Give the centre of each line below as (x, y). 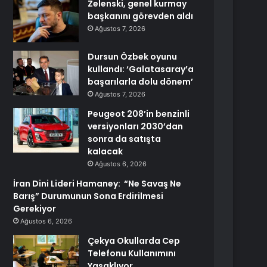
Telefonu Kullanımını (132, 253)
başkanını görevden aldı (141, 16)
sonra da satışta (125, 139)
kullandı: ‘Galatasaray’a (141, 69)
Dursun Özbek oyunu (133, 57)
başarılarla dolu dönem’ (141, 82)
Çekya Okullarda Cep (134, 241)
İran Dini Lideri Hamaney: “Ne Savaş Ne (97, 184)
